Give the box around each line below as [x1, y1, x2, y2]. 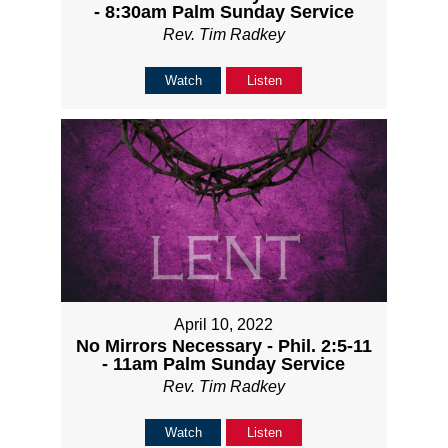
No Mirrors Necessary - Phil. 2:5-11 [75, 335, 372, 356]
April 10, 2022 [174, 315, 274, 333]
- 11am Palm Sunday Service [102, 353, 346, 374]
